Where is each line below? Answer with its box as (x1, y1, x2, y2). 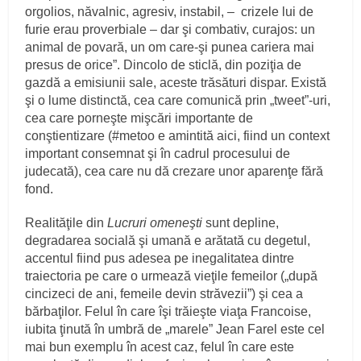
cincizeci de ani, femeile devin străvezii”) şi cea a (25, 286, 304, 301)
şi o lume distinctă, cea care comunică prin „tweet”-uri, (25, 93, 331, 107)
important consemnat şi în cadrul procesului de (25, 146, 291, 160)
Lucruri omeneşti (107, 215, 203, 230)
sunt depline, (202, 215, 280, 230)
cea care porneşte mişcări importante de (25, 110, 254, 125)
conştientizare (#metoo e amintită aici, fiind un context (25, 128, 330, 143)
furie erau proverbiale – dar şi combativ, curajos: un (25, 22, 316, 36)
